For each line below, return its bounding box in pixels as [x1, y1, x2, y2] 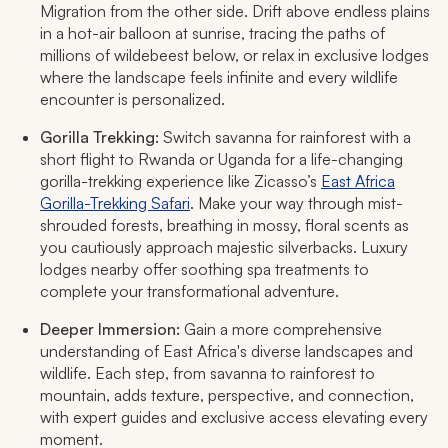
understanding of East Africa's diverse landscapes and [40, 341, 413, 362]
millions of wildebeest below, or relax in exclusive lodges [40, 45, 429, 66]
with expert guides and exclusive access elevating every [40, 407, 428, 428]
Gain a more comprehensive [184, 319, 382, 340]
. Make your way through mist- [190, 193, 403, 214]
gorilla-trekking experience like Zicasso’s [40, 171, 321, 192]
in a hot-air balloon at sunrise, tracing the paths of [40, 23, 385, 44]
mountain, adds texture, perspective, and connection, [40, 385, 414, 406]
